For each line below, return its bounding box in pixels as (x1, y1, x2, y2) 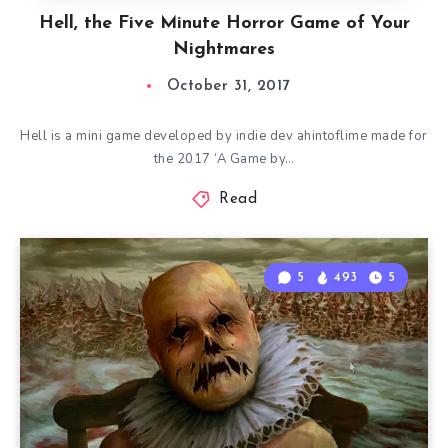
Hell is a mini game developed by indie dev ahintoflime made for (20, 127, 428, 145)
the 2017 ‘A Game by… (153, 150, 295, 168)
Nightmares (173, 40, 275, 59)
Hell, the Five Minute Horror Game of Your (38, 14, 410, 33)
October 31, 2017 (166, 79, 290, 94)
